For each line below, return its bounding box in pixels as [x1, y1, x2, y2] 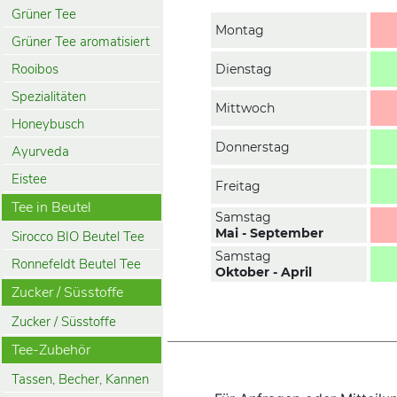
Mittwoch [215, 100, 275, 116]
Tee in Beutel [12, 198, 92, 217]
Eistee [12, 169, 47, 188]
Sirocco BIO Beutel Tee [12, 227, 144, 245]
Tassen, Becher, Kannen [12, 370, 149, 388]
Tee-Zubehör [12, 340, 91, 360]
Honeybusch [12, 114, 84, 133]
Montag [215, 22, 264, 38]
